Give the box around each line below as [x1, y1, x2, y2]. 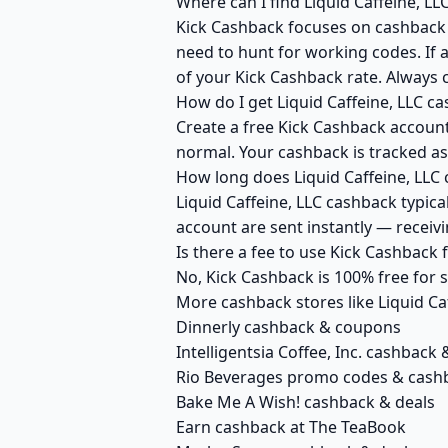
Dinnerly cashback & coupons [176, 316, 401, 338]
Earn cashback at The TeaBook [176, 416, 406, 438]
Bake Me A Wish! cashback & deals [176, 391, 435, 413]
